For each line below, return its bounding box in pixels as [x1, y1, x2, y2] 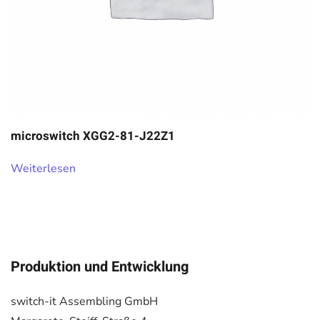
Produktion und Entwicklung [11, 256, 189, 277]
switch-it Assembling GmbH [11, 294, 158, 309]
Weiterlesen [11, 161, 76, 176]
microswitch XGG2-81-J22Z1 [11, 127, 175, 145]
